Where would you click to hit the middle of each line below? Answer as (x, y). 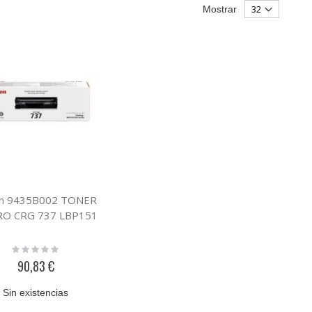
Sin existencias (36, 292)
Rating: (26, 248)
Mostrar (220, 9)
